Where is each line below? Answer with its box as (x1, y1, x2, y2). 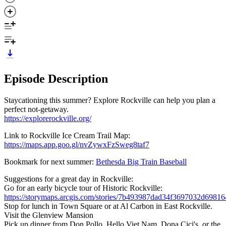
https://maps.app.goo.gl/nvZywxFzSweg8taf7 (4, 140, 149, 149)
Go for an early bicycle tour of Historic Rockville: (4, 183, 162, 192)
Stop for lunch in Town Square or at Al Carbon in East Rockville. (4, 201, 212, 210)
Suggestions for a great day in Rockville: (4, 174, 133, 183)
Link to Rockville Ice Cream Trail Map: (4, 131, 130, 140)
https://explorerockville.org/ (4, 114, 91, 123)
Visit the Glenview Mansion (4, 210, 93, 219)
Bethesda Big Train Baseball (96, 157, 187, 166)
